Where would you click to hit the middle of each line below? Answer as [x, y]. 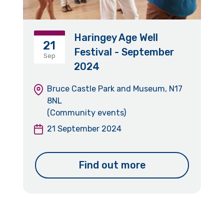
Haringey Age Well [116, 37]
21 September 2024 [84, 128]
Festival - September [124, 52]
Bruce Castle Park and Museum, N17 [114, 88]
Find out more [112, 165]
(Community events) [86, 112]
